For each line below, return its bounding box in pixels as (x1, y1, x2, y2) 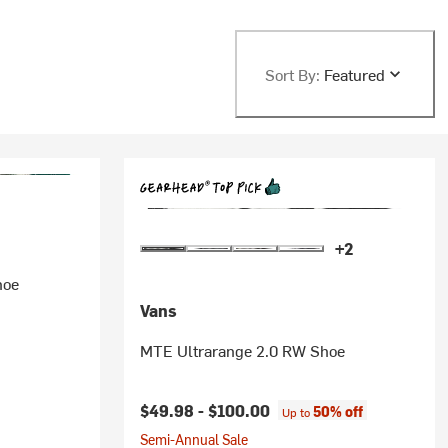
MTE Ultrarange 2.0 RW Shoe (139, 339, 345, 361)
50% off (312, 402, 363, 421)
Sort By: (264, 63, 320, 85)
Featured (323, 63, 385, 85)
